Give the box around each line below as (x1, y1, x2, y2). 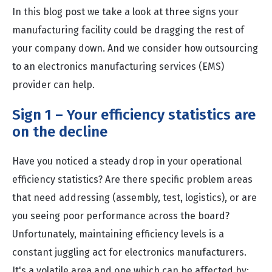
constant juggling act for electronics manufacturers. (12, 246, 246, 258)
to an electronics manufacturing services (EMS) (12, 61, 224, 72)
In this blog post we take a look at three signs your (12, 6, 239, 18)
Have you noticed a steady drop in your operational (12, 155, 242, 167)
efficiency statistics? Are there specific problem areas (12, 174, 253, 185)
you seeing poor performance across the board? (12, 210, 229, 222)
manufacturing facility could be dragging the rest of (12, 24, 244, 36)
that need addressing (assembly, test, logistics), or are (12, 192, 257, 203)
